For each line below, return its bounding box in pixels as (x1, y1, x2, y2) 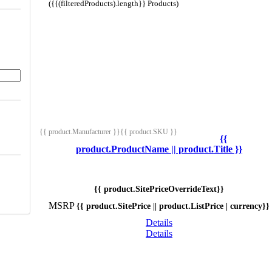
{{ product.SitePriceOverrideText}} (94, 184, 224, 194)
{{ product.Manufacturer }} (39, 127, 120, 136)
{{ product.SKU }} (120, 127, 177, 136)
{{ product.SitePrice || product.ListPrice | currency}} (76, 201, 270, 211)
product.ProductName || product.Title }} (76, 143, 242, 154)
